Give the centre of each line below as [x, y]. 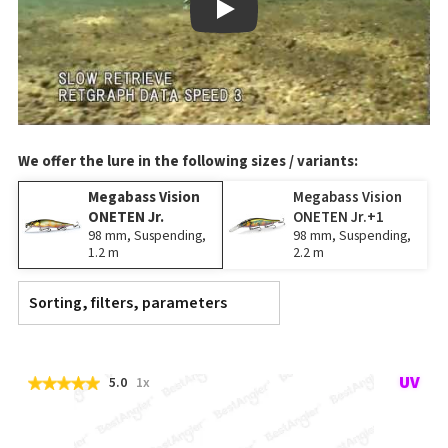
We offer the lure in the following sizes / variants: [188, 161]
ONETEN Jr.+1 [338, 217]
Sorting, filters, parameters [128, 302]
